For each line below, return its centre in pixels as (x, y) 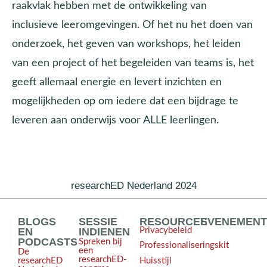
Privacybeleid (166, 230)
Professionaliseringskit (184, 246)
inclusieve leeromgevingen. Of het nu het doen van (132, 24)
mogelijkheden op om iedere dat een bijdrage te (125, 101)
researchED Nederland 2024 (133, 185)
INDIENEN (104, 232)
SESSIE (98, 221)
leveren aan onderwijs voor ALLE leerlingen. (115, 120)
